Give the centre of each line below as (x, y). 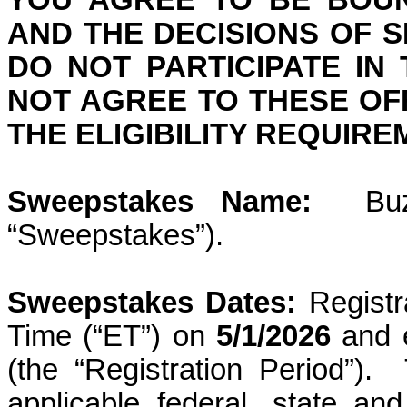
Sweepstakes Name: (159, 202)
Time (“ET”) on (112, 336)
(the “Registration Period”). (190, 370)
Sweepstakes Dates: (158, 303)
